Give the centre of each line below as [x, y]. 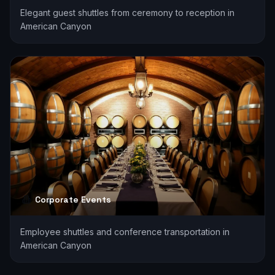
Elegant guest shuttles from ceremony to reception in [127, 12]
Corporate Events [73, 199]
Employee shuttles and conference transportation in [125, 231]
